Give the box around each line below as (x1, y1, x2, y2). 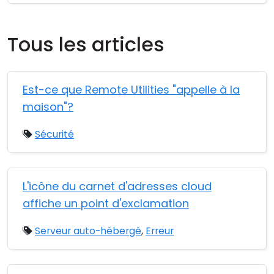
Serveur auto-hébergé (35, 224, 141, 238)
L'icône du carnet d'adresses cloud (23, 179, 212, 194)
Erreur (146, 224, 174, 238)
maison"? (23, 99, 73, 114)
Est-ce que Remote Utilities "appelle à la (23, 82, 240, 97)
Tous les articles (7, 31, 165, 58)
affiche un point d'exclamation (23, 196, 189, 211)
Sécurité (35, 127, 74, 141)
